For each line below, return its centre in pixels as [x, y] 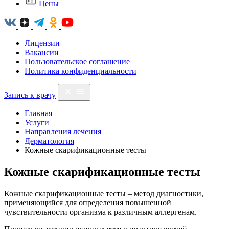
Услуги [37, 122]
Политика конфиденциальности [81, 71]
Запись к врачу [30, 95]
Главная [38, 113]
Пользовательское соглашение [77, 62]
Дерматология [49, 141]
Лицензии [42, 43]
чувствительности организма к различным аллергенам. [100, 212]
